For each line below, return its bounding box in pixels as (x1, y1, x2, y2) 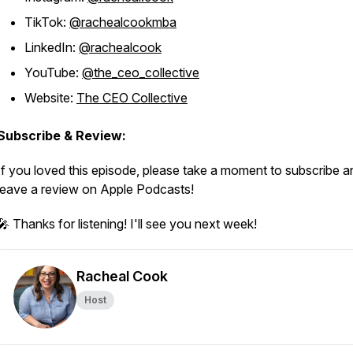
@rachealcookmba (69, 14, 176, 30)
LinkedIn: (24, 39, 79, 55)
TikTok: (24, 14, 69, 30)
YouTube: (24, 65, 82, 80)
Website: (24, 90, 76, 106)
